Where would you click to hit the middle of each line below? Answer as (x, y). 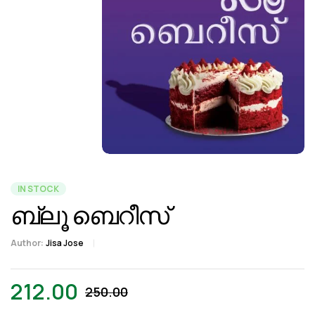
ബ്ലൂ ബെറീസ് (89, 215)
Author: (27, 243)
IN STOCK (38, 188)
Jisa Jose (65, 243)
